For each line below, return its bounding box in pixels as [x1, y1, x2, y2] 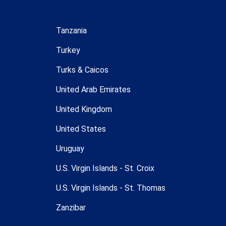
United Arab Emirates [55, 84, 131, 94]
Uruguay [55, 143, 84, 153]
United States [55, 124, 106, 134]
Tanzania [55, 25, 87, 35]
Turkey [55, 45, 80, 55]
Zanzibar [55, 202, 86, 212]
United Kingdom [55, 104, 112, 114]
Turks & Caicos [55, 65, 108, 75]
